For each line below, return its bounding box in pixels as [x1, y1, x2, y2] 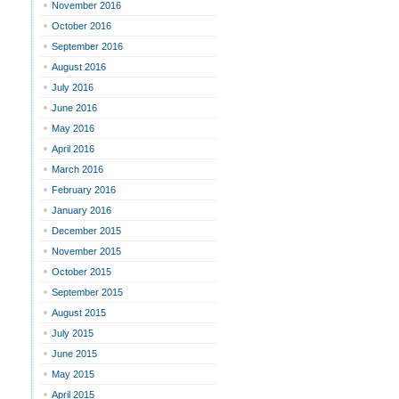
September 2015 [52, 287, 123, 297]
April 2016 [52, 143, 94, 154]
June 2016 [52, 102, 97, 113]
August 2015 [52, 307, 106, 318]
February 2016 [52, 184, 116, 195]
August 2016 [52, 61, 106, 72]
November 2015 [52, 246, 121, 256]
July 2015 [52, 328, 94, 338]
